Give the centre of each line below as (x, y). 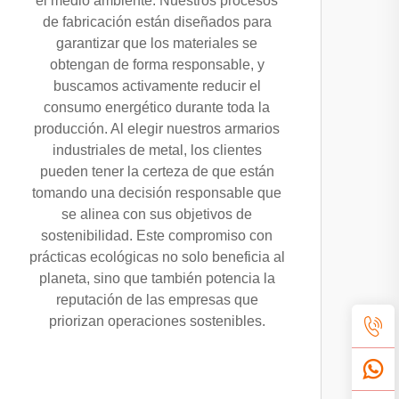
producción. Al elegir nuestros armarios (157, 129)
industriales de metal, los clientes (157, 150)
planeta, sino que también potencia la (157, 278)
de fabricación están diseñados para (157, 22)
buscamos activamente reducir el (157, 86)
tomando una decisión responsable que (157, 193)
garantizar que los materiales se (157, 43)
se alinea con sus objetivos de (157, 214)
